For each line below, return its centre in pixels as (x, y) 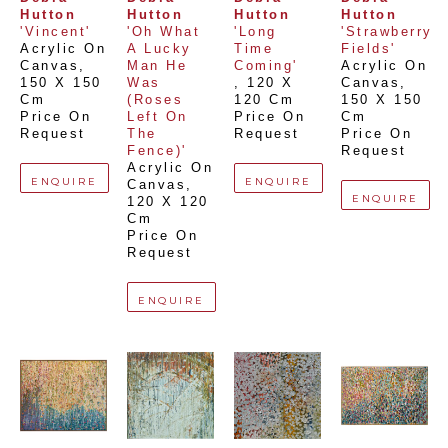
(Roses (155, 100)
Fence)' (157, 151)
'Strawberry (387, 32)
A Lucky (159, 49)
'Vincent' (55, 32)
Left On (157, 117)
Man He (157, 66)
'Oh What (163, 32)
